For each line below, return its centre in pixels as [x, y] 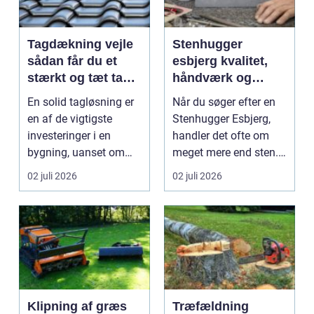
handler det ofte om [221, 135]
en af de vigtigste [70, 118]
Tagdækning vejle [80, 44]
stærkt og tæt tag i [82, 77]
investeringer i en [69, 135]
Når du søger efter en [224, 102]
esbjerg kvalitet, [197, 61]
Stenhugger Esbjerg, [221, 118]
